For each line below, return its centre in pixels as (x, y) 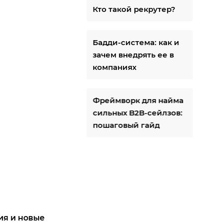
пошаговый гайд (126, 125)
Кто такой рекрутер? (134, 9)
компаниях (115, 67)
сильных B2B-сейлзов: (138, 113)
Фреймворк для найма (138, 100)
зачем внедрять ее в (134, 55)
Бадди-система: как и (136, 42)
